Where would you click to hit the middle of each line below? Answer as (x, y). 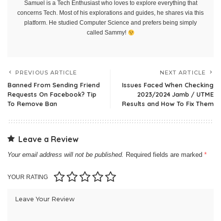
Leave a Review (48, 139)
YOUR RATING (28, 177)
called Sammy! (107, 33)
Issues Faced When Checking (168, 85)
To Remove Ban (32, 104)
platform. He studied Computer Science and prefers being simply (110, 23)
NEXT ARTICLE (183, 73)
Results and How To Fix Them (168, 104)
